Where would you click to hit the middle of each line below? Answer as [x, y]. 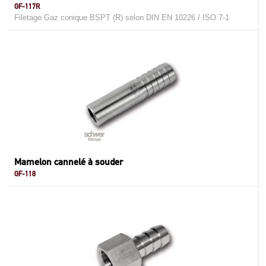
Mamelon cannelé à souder [69, 162]
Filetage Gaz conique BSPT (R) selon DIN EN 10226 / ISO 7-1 [122, 18]
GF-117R [27, 6]
